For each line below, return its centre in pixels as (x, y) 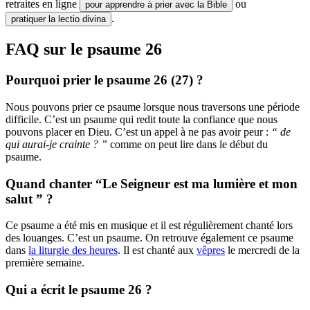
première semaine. (46, 263)
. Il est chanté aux (157, 250)
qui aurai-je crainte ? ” (56, 144)
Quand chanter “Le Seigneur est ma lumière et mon (152, 183)
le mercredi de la (262, 250)
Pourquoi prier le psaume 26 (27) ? (104, 80)
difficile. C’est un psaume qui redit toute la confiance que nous (142, 119)
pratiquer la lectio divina (58, 19)
